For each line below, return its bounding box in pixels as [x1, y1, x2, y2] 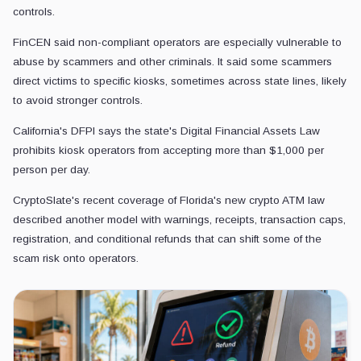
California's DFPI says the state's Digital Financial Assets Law [13, 125, 320, 137]
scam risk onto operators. [13, 252, 139, 264]
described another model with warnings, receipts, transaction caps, [13, 214, 346, 226]
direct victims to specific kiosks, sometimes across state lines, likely [13, 75, 346, 87]
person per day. [13, 164, 90, 176]
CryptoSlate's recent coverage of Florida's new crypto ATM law [13, 194, 325, 206]
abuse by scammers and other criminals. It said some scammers [13, 56, 332, 68]
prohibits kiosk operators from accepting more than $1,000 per [13, 144, 324, 156]
